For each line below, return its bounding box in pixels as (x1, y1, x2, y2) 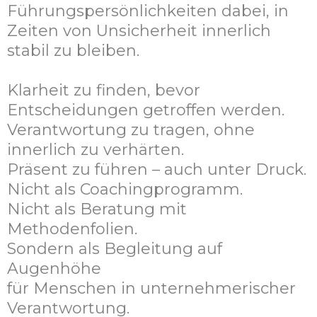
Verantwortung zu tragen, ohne (7, 120, 255, 140)
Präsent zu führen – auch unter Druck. (7, 160, 306, 180)
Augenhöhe (7, 259, 101, 279)
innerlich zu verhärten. (7, 140, 184, 160)
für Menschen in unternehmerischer (7, 279, 296, 299)
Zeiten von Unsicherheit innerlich (7, 21, 271, 41)
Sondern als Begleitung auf (7, 239, 222, 259)
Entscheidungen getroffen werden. (7, 100, 284, 120)
